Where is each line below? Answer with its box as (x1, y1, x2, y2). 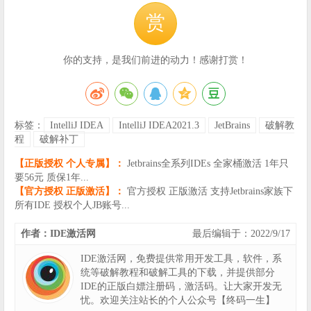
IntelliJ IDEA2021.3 (119, 120, 199, 131)
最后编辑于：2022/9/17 (192, 228, 290, 239)
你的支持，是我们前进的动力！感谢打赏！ (63, 55, 248, 66)
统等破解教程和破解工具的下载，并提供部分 (81, 267, 275, 278)
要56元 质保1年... (15, 172, 89, 183)
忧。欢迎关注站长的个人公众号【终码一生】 (81, 295, 275, 306)
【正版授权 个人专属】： (15, 158, 124, 169)
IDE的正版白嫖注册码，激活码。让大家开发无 (81, 281, 282, 292)
